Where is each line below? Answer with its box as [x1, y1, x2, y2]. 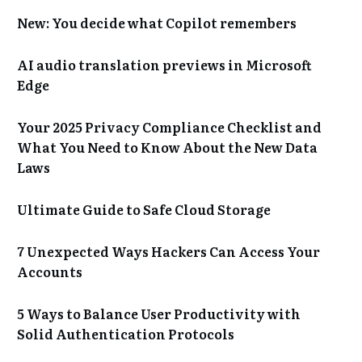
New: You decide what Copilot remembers [17, 13, 297, 32]
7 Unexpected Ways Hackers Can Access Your [17, 242, 320, 261]
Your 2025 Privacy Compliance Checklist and [17, 117, 322, 137]
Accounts [17, 262, 82, 281]
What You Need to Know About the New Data [17, 137, 318, 157]
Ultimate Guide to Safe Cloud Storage [17, 200, 271, 219]
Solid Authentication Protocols [17, 324, 234, 343]
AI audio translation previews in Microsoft [17, 55, 312, 74]
